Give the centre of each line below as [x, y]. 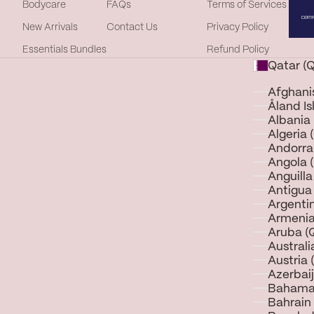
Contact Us [132, 28]
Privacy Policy [238, 28]
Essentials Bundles [64, 50]
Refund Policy [238, 50]
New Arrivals [50, 28]
